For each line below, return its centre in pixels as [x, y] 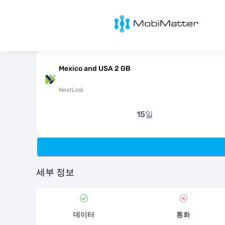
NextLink [71, 90]
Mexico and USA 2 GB [95, 69]
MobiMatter [121, 18]
